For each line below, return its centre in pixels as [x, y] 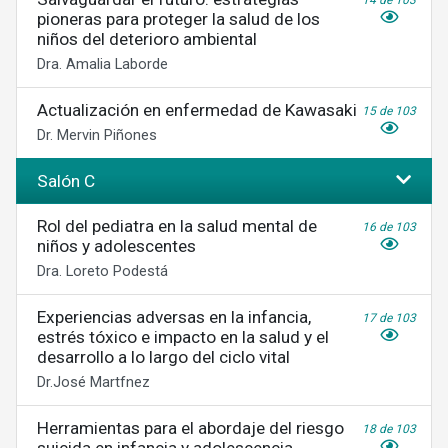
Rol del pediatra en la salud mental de [177, 226]
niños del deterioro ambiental [147, 39]
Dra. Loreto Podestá [102, 271]
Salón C [66, 181]
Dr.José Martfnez [93, 382]
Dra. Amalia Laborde [102, 64]
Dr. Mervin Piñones [97, 135]
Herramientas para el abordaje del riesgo [190, 428]
